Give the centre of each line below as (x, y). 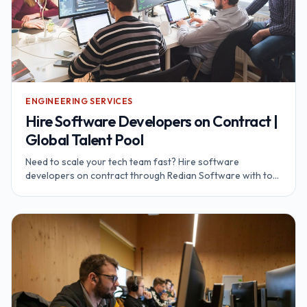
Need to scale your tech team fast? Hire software (132, 161)
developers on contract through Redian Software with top (152, 175)
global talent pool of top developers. (105, 189)
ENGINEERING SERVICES (79, 101)
